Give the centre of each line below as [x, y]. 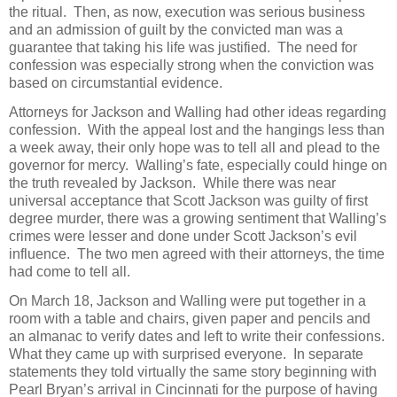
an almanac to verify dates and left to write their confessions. [198, 337]
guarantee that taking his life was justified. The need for [183, 47]
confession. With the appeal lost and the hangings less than [197, 129]
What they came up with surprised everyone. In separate [186, 354]
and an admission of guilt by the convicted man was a [176, 29]
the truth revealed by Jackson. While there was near [172, 183]
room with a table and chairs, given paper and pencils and [190, 319]
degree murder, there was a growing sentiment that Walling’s [198, 218]
